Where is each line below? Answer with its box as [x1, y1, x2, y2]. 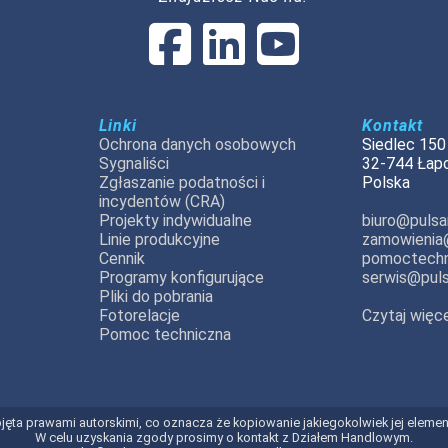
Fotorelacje [98, 306, 180, 326]
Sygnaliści [98, 154, 169, 174]
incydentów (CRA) [98, 192, 225, 212]
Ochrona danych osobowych [98, 135, 296, 155]
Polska [362, 173, 411, 193]
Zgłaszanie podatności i [98, 173, 265, 193]
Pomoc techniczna [98, 325, 231, 345]
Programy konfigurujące [98, 268, 264, 288]
